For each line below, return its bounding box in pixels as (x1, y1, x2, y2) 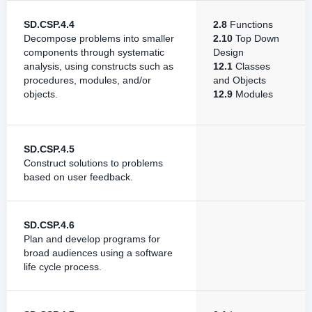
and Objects (213, 75, 266, 86)
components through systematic (24, 47, 164, 58)
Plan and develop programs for (24, 233, 160, 244)
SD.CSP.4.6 (24, 219, 75, 231)
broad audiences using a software (24, 247, 173, 258)
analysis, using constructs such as (24, 61, 173, 72)
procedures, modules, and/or (24, 75, 151, 86)
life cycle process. (24, 261, 102, 272)
